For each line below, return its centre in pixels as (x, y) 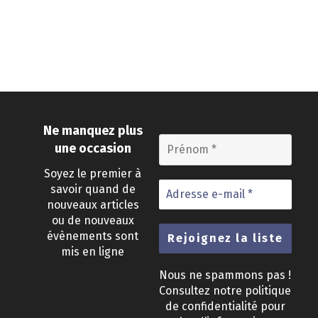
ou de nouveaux (93, 221)
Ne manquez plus (93, 130)
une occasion (93, 148)
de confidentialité (211, 306)
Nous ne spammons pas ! (225, 275)
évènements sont (93, 236)
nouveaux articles (93, 205)
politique (268, 291)
